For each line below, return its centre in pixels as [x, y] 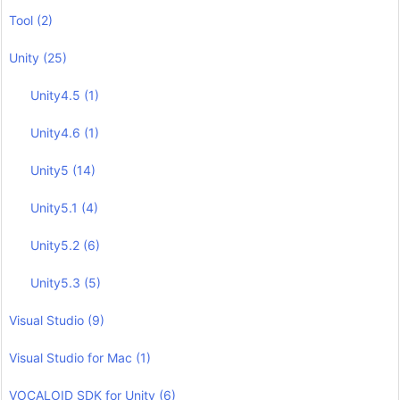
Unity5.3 [58, 282]
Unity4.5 [58, 95]
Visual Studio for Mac [72, 357]
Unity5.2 [57, 245]
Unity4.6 [58, 132]
